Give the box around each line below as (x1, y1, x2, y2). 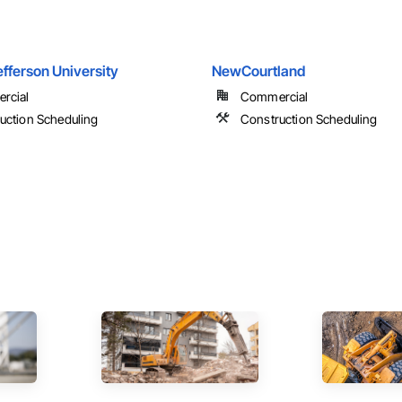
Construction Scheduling (240, 111, 378, 127)
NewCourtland (212, 62, 305, 81)
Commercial (240, 89, 309, 105)
